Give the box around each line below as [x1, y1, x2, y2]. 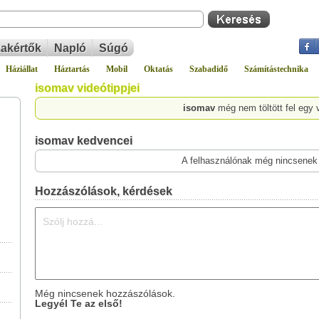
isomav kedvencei [35, 135, 132, 147]
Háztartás [54, 64, 90, 74]
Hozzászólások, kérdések [35, 185, 172, 197]
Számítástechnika [244, 64, 308, 74]
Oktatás [144, 64, 173, 74]
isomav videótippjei [35, 82, 140, 94]
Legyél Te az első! [35, 298, 122, 309]
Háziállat [6, 64, 38, 74]
